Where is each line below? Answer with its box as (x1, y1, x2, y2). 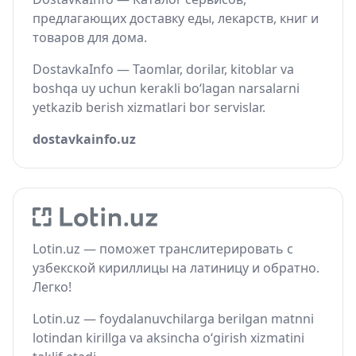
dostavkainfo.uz (33, 130, 136, 148)
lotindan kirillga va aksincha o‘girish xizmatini (33, 329, 304, 346)
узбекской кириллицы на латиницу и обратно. (33, 259, 319, 277)
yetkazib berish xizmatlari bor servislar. (33, 99, 265, 116)
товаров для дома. (33, 29, 147, 46)
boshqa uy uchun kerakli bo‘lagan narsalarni (33, 79, 300, 97)
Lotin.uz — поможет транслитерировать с (33, 240, 293, 257)
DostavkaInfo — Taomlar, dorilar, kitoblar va (33, 60, 294, 78)
